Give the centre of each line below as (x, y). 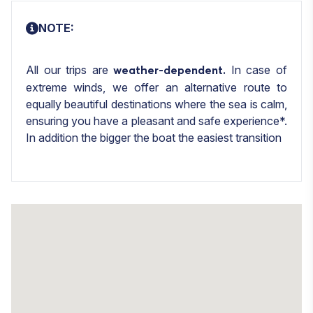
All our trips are (70, 70)
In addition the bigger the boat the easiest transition (154, 137)
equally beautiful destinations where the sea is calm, (156, 104)
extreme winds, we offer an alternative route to (156, 87)
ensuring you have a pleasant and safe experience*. (156, 121)
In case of (259, 70)
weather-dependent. (172, 70)
